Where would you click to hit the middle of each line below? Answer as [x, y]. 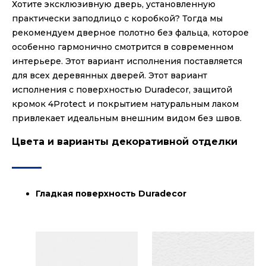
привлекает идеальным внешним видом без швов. [127, 118]
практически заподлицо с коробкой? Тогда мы [117, 19]
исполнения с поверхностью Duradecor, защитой [122, 90]
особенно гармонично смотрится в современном [123, 47]
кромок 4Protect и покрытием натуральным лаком [125, 104]
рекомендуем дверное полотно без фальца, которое [130, 33]
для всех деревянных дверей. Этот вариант [110, 76]
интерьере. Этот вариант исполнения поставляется [127, 61]
